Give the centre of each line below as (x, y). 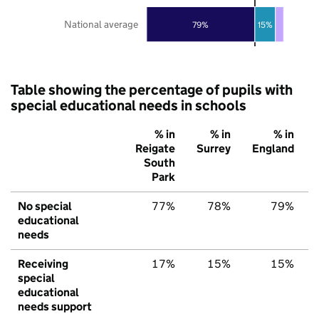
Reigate (155, 148)
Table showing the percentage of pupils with (152, 89)
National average (101, 24)
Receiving (43, 263)
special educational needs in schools (129, 105)
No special (45, 206)
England (273, 148)
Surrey (214, 148)
